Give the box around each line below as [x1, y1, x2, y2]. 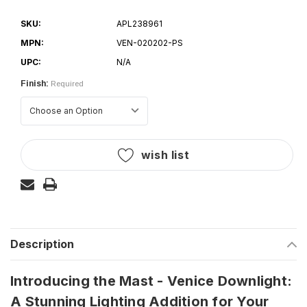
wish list [140, 148, 190, 162]
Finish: [21, 79, 49, 88]
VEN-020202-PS [116, 38, 183, 48]
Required [51, 79, 84, 88]
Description [10, 237, 74, 251]
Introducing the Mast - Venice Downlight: [10, 273, 292, 289]
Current [21, 138, 53, 147]
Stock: [21, 154, 48, 164]
